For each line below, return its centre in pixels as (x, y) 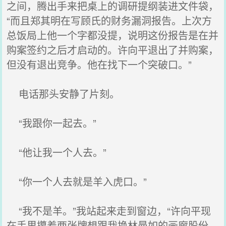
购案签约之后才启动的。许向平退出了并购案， (113, 50)
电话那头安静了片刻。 (63, 94)
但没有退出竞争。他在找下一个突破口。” (99, 64)
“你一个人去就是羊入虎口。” (77, 181)
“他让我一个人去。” (57, 152)
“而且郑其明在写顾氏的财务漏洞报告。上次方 (109, 20)
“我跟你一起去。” (52, 123)
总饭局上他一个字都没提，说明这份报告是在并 (113, 35)
